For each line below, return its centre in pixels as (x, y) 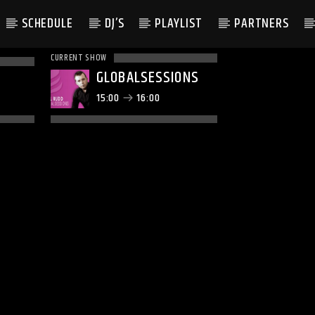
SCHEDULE (48, 24)
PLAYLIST (179, 24)
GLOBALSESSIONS (148, 78)
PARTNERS (262, 24)
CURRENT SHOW (79, 58)
